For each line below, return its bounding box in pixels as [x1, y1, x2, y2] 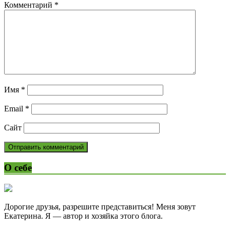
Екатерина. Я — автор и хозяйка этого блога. [4, 212, 163, 221]
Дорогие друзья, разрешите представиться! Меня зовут [4, 202, 196, 212]
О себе [4, 162, 32, 173]
